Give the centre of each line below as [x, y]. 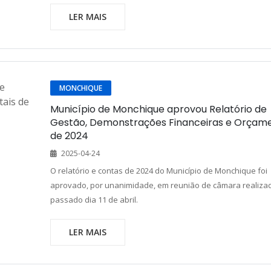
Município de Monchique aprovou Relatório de [158, 109]
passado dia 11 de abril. [94, 200]
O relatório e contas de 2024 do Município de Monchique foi [158, 171]
